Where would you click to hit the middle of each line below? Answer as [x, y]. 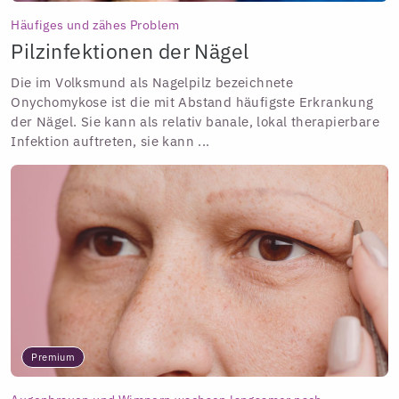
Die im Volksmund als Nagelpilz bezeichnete [152, 83]
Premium [53, 358]
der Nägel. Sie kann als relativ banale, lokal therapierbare [195, 122]
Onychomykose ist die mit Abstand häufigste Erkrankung [192, 102]
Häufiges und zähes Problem [95, 24]
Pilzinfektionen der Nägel [130, 52]
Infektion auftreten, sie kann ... [110, 142]
